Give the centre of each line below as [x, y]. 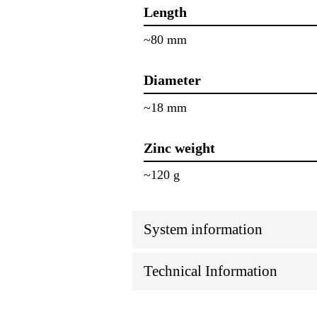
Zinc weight [179, 148]
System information [203, 230]
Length [165, 12]
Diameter [172, 80]
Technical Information [211, 271]
